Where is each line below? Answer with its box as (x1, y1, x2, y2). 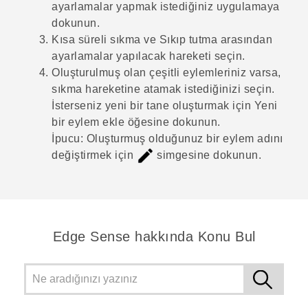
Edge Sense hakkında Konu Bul (52, 228, 256, 245)
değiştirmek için (52, 149, 137, 161)
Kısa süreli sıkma (52, 34, 141, 45)
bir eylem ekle (52, 116, 124, 128)
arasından (217, 34, 272, 45)
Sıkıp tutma (159, 34, 217, 45)
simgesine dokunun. (153, 149, 261, 161)
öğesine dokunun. (124, 116, 221, 128)
